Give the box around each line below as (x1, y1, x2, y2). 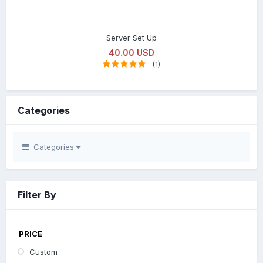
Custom (29, 247, 58, 257)
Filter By (18, 188, 56, 201)
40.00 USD (109, 47, 154, 58)
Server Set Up (106, 32, 157, 42)
